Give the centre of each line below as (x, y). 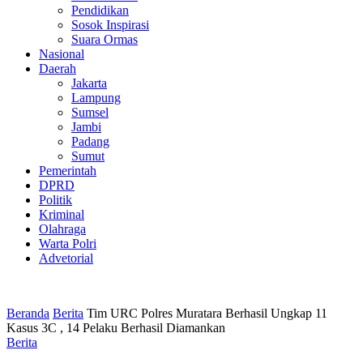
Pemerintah (68, 171)
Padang (90, 141)
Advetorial (66, 258)
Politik (56, 200)
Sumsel (90, 112)
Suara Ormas (105, 39)
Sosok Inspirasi (110, 25)
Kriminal (62, 214)
